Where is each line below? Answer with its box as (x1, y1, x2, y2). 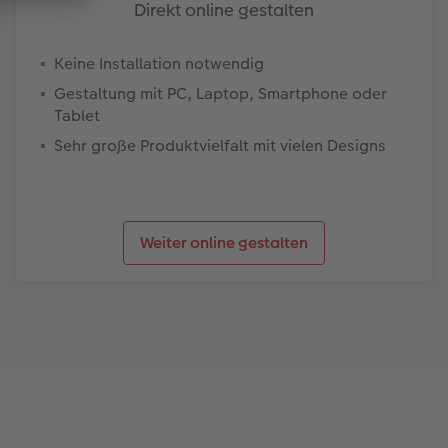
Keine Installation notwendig (53, 51, 264, 75)
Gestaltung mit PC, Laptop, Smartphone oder (53, 81, 387, 105)
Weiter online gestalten (139, 230, 308, 254)
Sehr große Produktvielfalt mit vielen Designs (53, 133, 386, 157)
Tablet (53, 103, 100, 127)
